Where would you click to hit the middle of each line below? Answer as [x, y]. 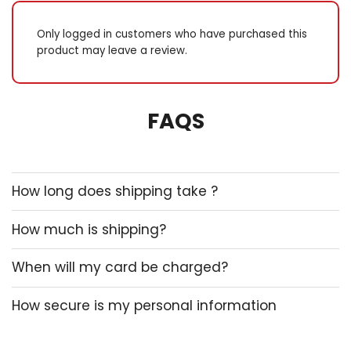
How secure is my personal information [144, 305]
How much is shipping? [89, 229]
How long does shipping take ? [115, 191]
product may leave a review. [112, 51]
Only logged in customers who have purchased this [172, 34]
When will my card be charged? [120, 268]
